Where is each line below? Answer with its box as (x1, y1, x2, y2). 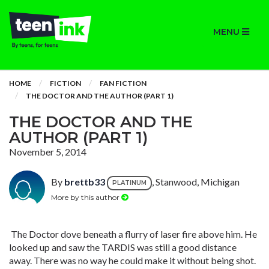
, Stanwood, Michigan (152, 176, 240, 188)
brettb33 (64, 176, 105, 188)
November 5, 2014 (9, 146, 86, 157)
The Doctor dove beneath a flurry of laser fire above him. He (9, 228, 257, 240)
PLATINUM (112, 179, 147, 187)
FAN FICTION (100, 79, 147, 88)
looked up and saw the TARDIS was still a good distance (9, 241, 237, 253)
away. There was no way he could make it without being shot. (9, 255, 256, 266)
